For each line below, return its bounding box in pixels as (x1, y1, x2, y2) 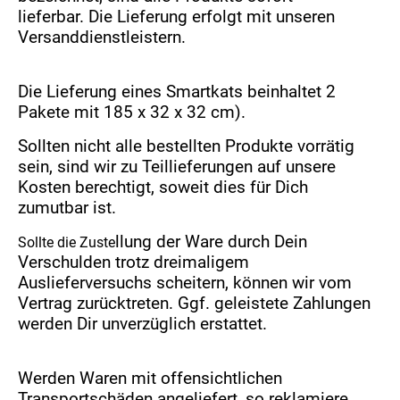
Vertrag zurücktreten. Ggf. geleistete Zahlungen (18, 294, 371, 313)
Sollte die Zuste (18, 234, 116, 251)
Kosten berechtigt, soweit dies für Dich (18, 178, 309, 197)
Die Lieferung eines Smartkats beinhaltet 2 (18, 82, 337, 102)
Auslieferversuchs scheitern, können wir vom (18, 273, 353, 293)
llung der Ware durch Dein (115, 232, 308, 252)
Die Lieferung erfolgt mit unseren (88, 7, 336, 27)
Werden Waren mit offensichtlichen (18, 369, 283, 388)
